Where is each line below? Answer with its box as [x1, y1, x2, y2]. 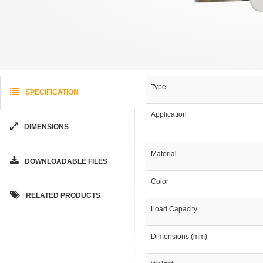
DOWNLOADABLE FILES [22, 157, 107, 166]
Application [151, 110, 187, 119]
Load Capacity [151, 205, 197, 213]
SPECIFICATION [23, 87, 79, 96]
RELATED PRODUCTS [23, 191, 100, 200]
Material [151, 150, 177, 158]
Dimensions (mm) [151, 232, 207, 241]
